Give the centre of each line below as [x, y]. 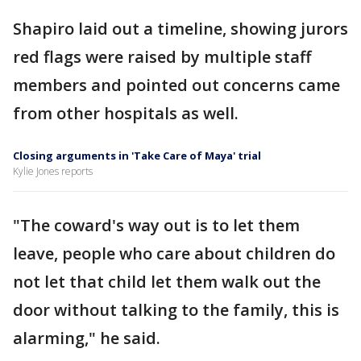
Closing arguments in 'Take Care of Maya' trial [137, 156]
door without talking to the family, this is [176, 310]
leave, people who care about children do [174, 253]
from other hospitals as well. [128, 113]
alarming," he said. [87, 338]
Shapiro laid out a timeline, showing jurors [180, 29]
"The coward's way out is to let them [156, 225]
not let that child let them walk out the [167, 282]
